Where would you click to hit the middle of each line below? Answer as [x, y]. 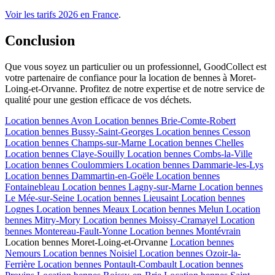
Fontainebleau [32, 187]
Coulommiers [97, 165]
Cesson [236, 131]
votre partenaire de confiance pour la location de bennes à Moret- [130, 77]
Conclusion [40, 40]
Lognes [19, 209]
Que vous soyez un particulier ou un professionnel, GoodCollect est [136, 66]
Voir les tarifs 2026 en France [62, 14]
